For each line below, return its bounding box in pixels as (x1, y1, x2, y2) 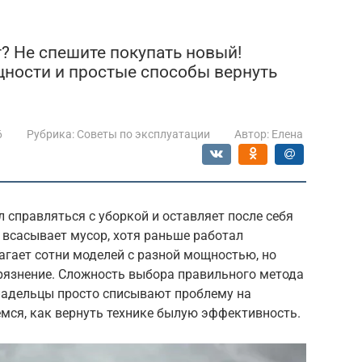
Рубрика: (27, 127, 74, 141)
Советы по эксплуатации (77, 127, 210, 141)
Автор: (234, 127, 269, 141)
